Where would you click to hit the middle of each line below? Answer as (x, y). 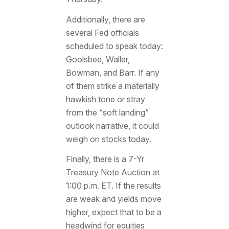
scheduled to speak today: (114, 46)
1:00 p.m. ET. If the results (113, 186)
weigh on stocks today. (108, 139)
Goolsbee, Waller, (98, 59)
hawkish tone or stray (105, 99)
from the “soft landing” (107, 112)
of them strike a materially (112, 86)
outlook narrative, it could (112, 125)
